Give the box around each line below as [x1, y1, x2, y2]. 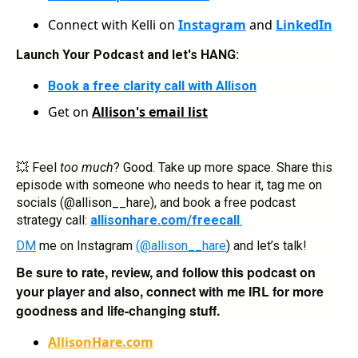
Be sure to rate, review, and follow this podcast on [16, 262, 316, 281]
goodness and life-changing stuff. [16, 300, 220, 320]
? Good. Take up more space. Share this [113, 159, 332, 175]
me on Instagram [36, 237, 136, 253]
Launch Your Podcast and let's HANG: [16, 46, 239, 62]
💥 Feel [16, 159, 60, 175]
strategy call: [16, 212, 90, 228]
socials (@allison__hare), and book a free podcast [16, 194, 296, 210]
